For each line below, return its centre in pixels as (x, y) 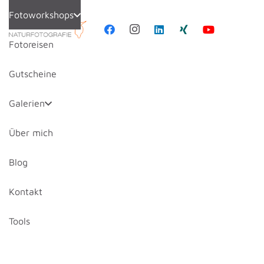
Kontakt (26, 192)
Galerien (27, 103)
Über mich (31, 133)
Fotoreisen (31, 44)
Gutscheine (33, 74)
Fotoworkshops (41, 15)
